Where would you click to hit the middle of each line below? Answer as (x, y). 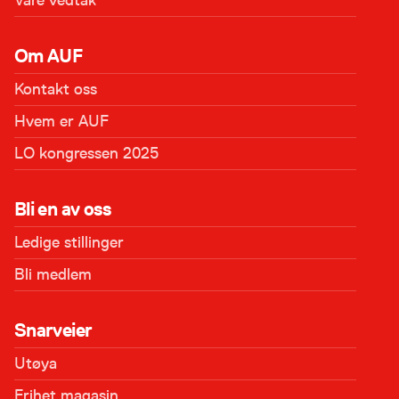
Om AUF (49, 56)
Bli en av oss (63, 209)
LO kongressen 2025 (86, 154)
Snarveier (53, 330)
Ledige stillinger (69, 243)
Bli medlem (53, 275)
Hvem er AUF (61, 122)
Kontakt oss (56, 90)
